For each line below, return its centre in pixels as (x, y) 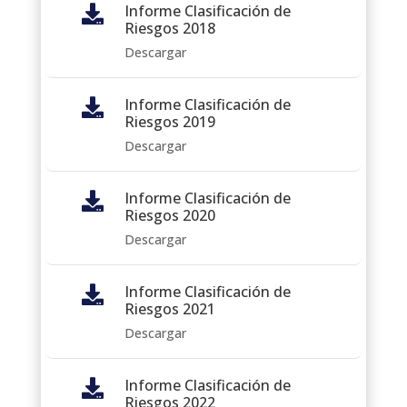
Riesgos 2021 (169, 308)
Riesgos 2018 (169, 28)
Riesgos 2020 (169, 215)
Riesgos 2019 (169, 121)
